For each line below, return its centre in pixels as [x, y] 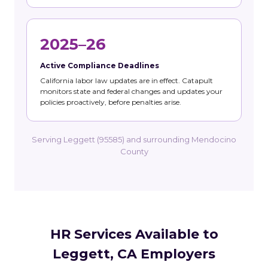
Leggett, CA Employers [134, 254]
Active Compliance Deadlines [100, 65]
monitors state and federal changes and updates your [131, 91]
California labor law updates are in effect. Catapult [127, 80]
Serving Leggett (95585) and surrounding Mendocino [134, 139]
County [134, 151]
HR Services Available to [134, 234]
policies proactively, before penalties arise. [111, 102]
